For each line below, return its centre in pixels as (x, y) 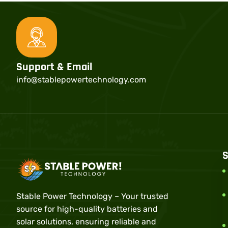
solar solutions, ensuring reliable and (86, 221)
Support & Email (54, 67)
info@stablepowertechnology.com (81, 80)
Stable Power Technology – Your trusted (92, 196)
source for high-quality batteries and (87, 209)
